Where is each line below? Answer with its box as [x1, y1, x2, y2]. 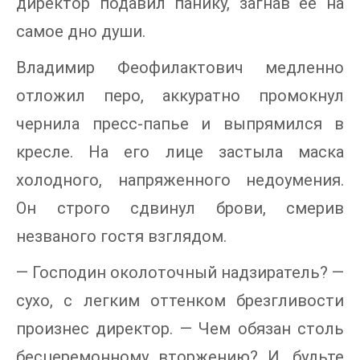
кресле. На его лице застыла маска [16, 141, 344, 162]
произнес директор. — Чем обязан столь [16, 318, 344, 338]
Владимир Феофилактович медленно [16, 57, 344, 77]
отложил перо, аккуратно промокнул [16, 85, 344, 105]
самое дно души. [16, 21, 145, 41]
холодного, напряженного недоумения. [16, 170, 344, 190]
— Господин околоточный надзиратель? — [16, 262, 344, 282]
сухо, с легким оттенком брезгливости [16, 290, 344, 310]
